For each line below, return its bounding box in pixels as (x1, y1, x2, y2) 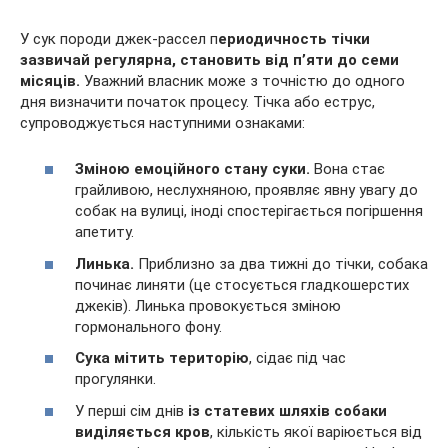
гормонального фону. (75, 317, 222, 336)
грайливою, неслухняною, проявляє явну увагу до (75, 181, 418, 199)
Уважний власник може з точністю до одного (80, 71, 405, 90)
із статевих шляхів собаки (188, 401, 387, 420)
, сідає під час (249, 349, 346, 367)
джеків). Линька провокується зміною (75, 296, 341, 315)
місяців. (20, 71, 80, 90)
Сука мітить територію (75, 349, 249, 367)
